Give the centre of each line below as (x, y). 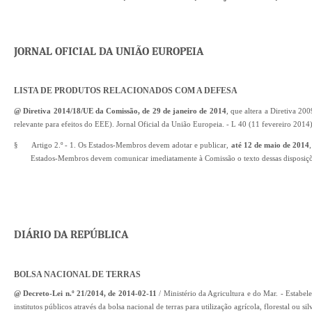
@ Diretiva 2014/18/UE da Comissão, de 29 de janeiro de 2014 (120, 111)
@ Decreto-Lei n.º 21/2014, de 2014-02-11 (85, 294)
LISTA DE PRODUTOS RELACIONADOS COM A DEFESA (126, 91)
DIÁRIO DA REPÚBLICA (71, 235)
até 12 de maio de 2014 (270, 145)
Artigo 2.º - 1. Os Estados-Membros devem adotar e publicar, (131, 145)
